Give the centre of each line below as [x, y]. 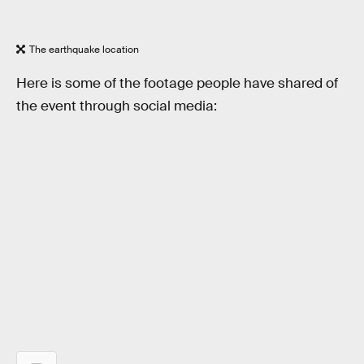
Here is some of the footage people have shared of [177, 83]
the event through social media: [117, 106]
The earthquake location [84, 49]
